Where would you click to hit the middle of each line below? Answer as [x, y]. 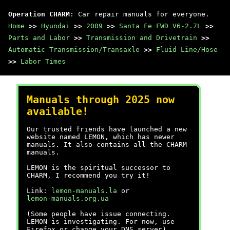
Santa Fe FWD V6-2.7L [160, 26]
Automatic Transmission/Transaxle [74, 50]
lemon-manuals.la [84, 191]
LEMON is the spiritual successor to [99, 168]
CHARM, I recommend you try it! [88, 175]
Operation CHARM [39, 14]
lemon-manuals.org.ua [68, 198]
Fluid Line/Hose [187, 50]
